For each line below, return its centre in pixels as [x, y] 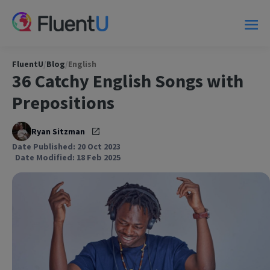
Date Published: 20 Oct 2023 [66, 146]
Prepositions [63, 102]
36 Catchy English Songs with [128, 80]
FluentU [28, 64]
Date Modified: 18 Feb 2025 [68, 157]
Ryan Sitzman [58, 131]
